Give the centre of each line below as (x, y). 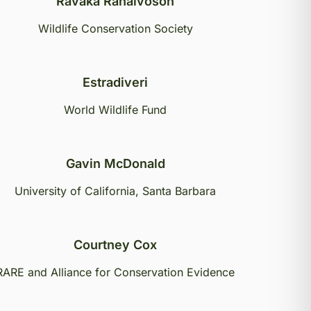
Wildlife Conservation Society (115, 28)
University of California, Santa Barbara (115, 191)
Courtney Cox (115, 245)
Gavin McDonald (115, 163)
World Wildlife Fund (115, 110)
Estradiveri (115, 82)
